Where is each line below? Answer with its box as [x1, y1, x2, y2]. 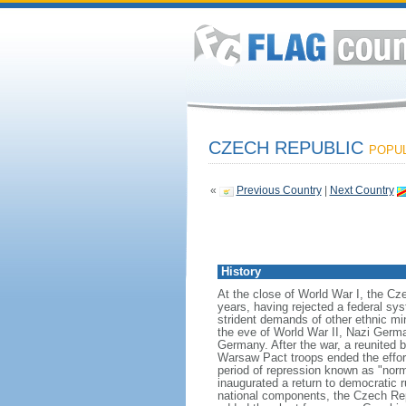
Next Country [329, 184, 394, 197]
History [220, 265, 261, 278]
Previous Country [236, 184, 322, 197]
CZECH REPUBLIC [208, 138, 369, 158]
